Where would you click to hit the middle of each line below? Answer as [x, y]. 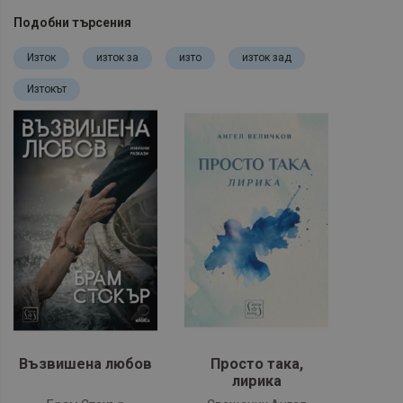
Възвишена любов [85, 364]
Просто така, [256, 364]
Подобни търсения [72, 23]
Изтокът [47, 90]
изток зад [267, 58]
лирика [256, 381]
